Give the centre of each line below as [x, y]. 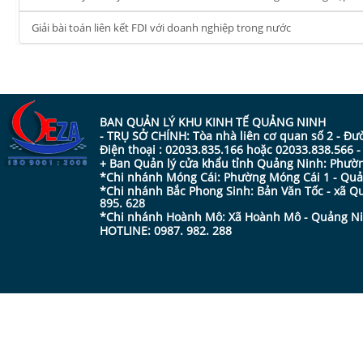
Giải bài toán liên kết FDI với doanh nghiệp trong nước [161, 28]
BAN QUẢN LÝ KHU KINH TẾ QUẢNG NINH [213, 122]
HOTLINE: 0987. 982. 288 [166, 231]
